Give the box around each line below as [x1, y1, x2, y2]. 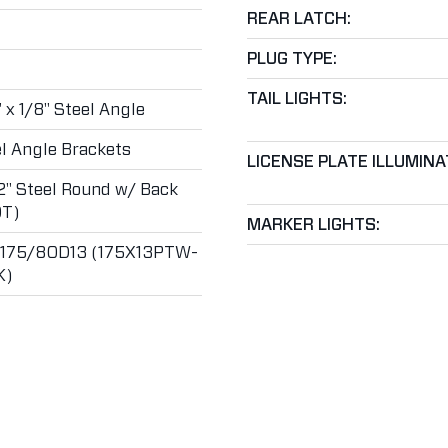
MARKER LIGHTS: [246, 216, 380, 233]
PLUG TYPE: [246, 50, 337, 67]
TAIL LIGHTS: [246, 90, 347, 107]
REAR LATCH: [246, 10, 351, 27]
